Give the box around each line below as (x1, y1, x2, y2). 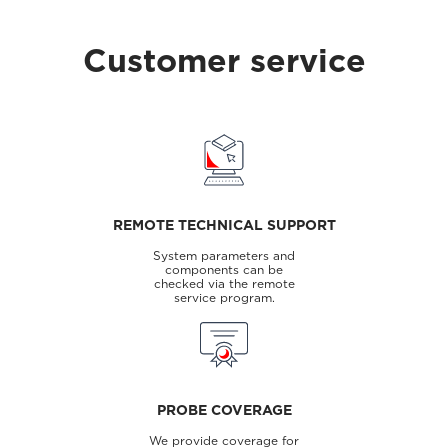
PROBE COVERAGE (156, 402, 292, 419)
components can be (165, 262, 283, 278)
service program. (173, 290, 275, 306)
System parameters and (153, 248, 295, 264)
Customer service (82, 41, 366, 81)
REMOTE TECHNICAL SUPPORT (112, 217, 336, 234)
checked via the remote (153, 276, 295, 292)
